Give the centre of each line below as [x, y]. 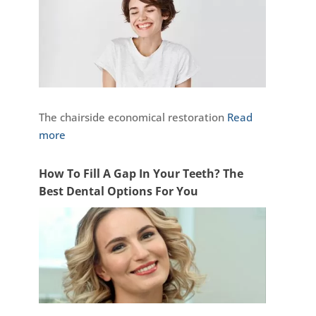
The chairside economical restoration [133, 117]
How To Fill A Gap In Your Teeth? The [141, 173]
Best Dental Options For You [118, 191]
